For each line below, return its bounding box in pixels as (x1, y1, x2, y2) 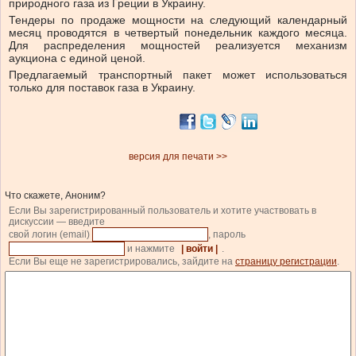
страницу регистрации (235, 256, 337, 268)
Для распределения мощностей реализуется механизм (9, 39, 347, 52)
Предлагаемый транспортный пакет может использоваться (9, 68, 347, 82)
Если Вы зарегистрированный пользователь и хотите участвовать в (9, 205, 316, 217)
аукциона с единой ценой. (9, 52, 145, 65)
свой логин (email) (9, 229, 92, 241)
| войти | (181, 243, 218, 255)
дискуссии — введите (9, 216, 105, 228)
